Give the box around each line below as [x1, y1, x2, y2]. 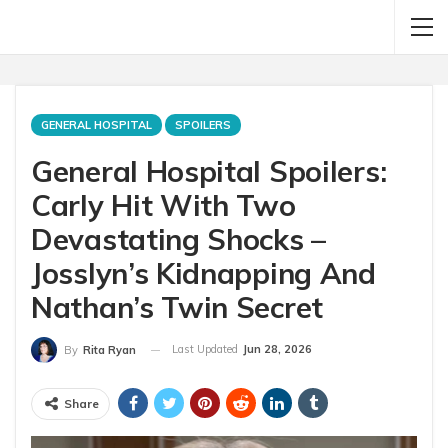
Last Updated [172, 342, 241, 356]
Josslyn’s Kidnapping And [31, 255, 376, 291]
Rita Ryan [83, 343, 136, 358]
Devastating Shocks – [31, 221, 326, 257]
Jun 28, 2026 [243, 342, 312, 356]
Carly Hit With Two [31, 187, 296, 223]
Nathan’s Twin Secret [31, 289, 323, 325]
